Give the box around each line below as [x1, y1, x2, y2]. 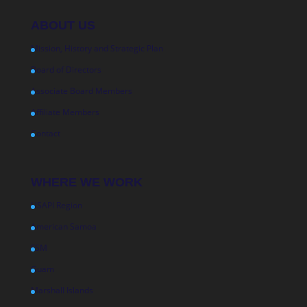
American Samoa [30, 220, 97, 232]
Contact [30, 127, 60, 139]
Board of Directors [30, 63, 101, 75]
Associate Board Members [30, 84, 132, 97]
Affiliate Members [30, 106, 99, 118]
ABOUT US [30, 18, 95, 32]
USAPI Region [30, 199, 82, 211]
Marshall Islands [30, 284, 93, 296]
